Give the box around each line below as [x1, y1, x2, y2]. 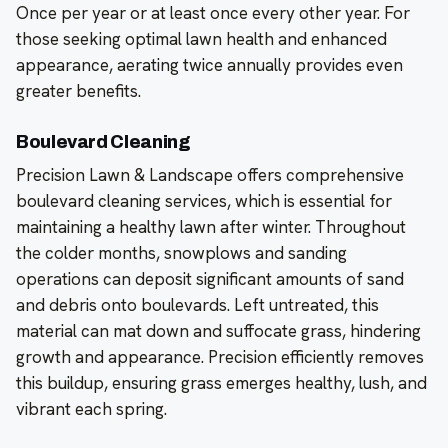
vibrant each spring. [16, 398, 167, 421]
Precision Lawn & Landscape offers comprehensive [16, 164, 404, 187]
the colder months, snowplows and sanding [16, 242, 347, 265]
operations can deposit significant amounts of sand [16, 268, 404, 291]
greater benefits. [16, 80, 141, 103]
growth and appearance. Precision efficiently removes [16, 346, 424, 369]
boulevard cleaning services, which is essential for [16, 190, 392, 213]
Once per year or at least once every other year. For [16, 2, 410, 25]
